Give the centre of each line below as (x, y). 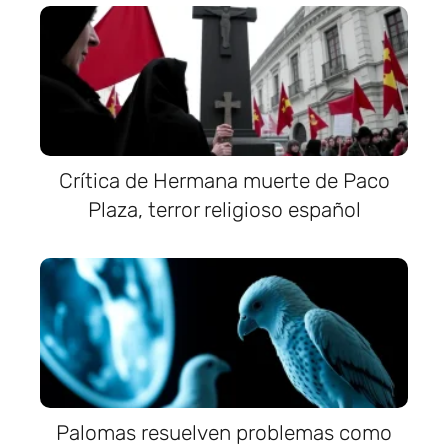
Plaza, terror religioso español (224, 209)
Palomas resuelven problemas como (224, 432)
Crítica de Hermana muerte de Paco (224, 180)
